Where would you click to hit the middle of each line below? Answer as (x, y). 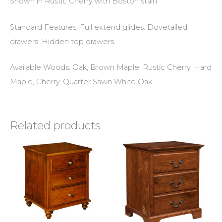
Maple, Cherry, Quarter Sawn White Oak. (82, 82)
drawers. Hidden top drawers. (63, 41)
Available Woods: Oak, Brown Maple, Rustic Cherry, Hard (111, 68)
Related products (55, 125)
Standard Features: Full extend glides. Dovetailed (99, 27)
